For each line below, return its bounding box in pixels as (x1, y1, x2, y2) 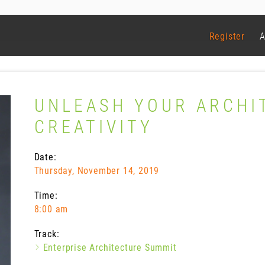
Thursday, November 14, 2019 (34, 165, 160, 176)
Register (209, 31, 245, 42)
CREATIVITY (34, 117, 153, 137)
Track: (34, 228, 60, 240)
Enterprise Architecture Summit (43, 242, 177, 253)
